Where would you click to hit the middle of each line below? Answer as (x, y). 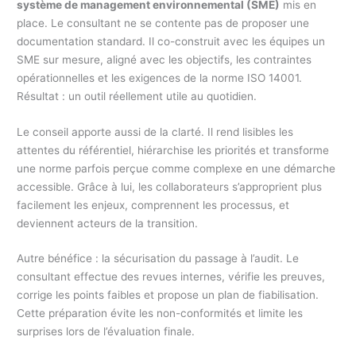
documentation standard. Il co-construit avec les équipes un (171, 41)
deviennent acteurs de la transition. (108, 223)
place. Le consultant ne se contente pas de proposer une (163, 23)
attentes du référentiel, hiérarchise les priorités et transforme (173, 150)
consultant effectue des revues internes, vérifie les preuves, (171, 277)
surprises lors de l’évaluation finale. (106, 332)
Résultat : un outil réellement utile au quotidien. (137, 96)
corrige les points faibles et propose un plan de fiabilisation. (168, 295)
